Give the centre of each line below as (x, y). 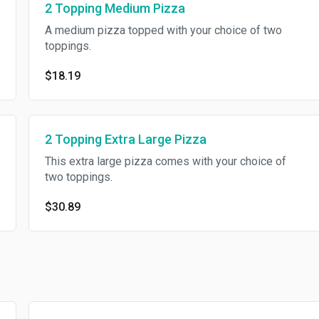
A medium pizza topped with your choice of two (163, 30)
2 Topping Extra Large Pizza (125, 139)
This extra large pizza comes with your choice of (165, 161)
